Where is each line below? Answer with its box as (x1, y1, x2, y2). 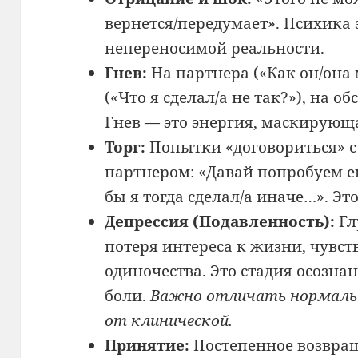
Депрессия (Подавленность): (104, 210, 335, 232)
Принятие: (104, 334, 189, 356)
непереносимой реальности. (104, 37, 324, 58)
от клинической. (104, 309, 233, 331)
